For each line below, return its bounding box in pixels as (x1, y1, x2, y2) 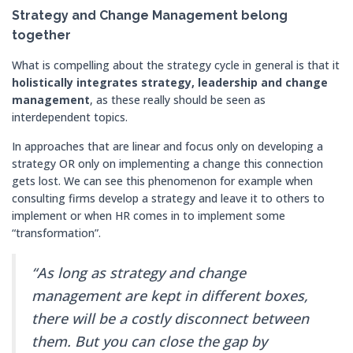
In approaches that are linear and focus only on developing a (12, 139, 323, 154)
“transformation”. (12, 225, 104, 240)
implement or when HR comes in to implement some (12, 208, 285, 223)
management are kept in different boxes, (32, 286, 308, 305)
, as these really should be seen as (90, 92, 266, 107)
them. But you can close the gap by (32, 332, 267, 351)
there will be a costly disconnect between (32, 309, 309, 328)
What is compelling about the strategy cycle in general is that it (12, 58, 340, 72)
